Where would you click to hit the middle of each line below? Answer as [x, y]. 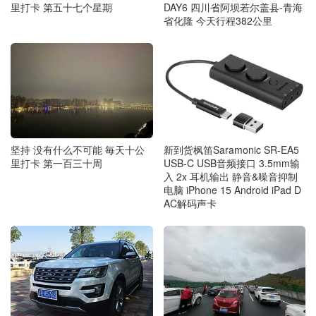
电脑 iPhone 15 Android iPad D [232, 189]
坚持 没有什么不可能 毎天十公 [78, 149]
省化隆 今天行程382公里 [218, 20]
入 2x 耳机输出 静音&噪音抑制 [230, 176]
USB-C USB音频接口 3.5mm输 [231, 163]
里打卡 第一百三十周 [56, 163]
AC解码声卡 [190, 203]
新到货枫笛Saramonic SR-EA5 [231, 149]
